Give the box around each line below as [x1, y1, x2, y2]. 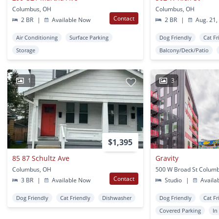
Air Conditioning [16, 34, 58, 42]
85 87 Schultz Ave [12, 153, 69, 163]
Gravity [155, 153, 179, 163]
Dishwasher [102, 194, 131, 202]
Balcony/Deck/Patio [159, 46, 209, 54]
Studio [163, 176, 183, 185]
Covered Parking [159, 207, 201, 215]
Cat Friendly [60, 194, 90, 202]
